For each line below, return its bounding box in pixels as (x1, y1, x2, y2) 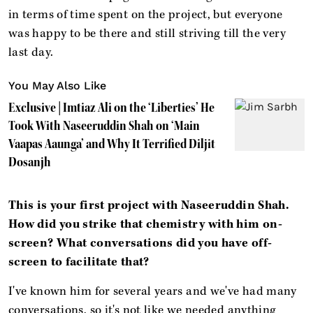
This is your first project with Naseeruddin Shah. (8, 197, 290, 213)
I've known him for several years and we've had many (8, 283, 297, 299)
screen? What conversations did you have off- (8, 235, 272, 251)
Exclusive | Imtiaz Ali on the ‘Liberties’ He (8, 99, 214, 115)
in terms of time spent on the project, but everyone (8, 6, 283, 22)
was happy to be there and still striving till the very (8, 25, 286, 41)
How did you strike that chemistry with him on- (8, 216, 283, 232)
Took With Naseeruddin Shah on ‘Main (8, 117, 200, 133)
